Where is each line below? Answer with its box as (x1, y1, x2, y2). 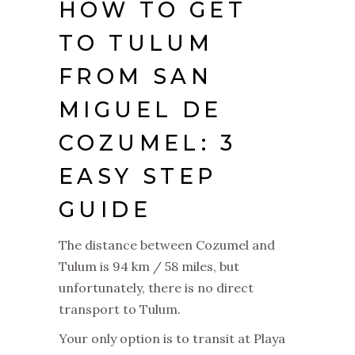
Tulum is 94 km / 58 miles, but (59, 258, 239, 274)
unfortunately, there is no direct (59, 279, 254, 296)
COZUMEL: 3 (59, 129, 236, 156)
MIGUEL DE (59, 96, 223, 123)
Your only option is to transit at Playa (59, 330, 285, 346)
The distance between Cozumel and (59, 236, 275, 253)
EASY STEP (59, 162, 217, 189)
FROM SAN (59, 63, 213, 90)
